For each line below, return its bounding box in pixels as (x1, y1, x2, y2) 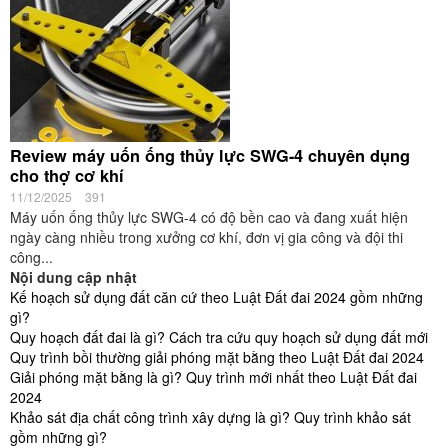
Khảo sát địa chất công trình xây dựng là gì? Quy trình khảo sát (10, 407, 411, 427)
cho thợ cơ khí (10, 164, 124, 187)
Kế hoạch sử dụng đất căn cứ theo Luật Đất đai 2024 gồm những (10, 287, 423, 307)
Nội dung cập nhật (10, 267, 137, 287)
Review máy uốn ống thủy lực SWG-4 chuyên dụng (10, 144, 410, 167)
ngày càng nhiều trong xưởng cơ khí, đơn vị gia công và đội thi (10, 227, 403, 247)
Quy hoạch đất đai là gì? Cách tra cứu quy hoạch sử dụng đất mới (10, 327, 428, 347)
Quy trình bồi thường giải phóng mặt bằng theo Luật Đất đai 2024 (10, 347, 424, 367)
